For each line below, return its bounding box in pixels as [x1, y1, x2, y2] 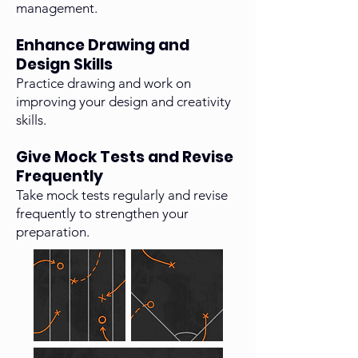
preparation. [16, 224, 89, 241]
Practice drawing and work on [16, 75, 191, 92]
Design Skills [16, 54, 113, 76]
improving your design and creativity [16, 93, 231, 110]
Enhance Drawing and [16, 34, 189, 57]
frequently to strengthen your [16, 205, 189, 222]
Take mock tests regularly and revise [16, 187, 228, 204]
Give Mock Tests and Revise [16, 146, 233, 169]
